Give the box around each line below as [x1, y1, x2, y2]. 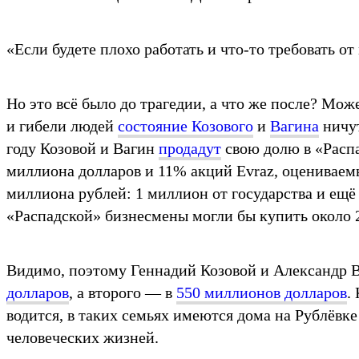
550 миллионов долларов [176, 283, 347, 301]
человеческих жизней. [6, 328, 159, 346]
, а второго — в [69, 283, 176, 301]
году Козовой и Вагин [6, 139, 159, 157]
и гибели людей [6, 116, 118, 135]
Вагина [270, 116, 319, 135]
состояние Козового [118, 116, 253, 135]
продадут [159, 139, 221, 157]
